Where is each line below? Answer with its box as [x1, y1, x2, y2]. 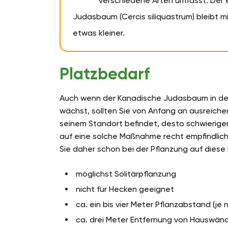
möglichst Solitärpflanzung [76, 169, 176, 179]
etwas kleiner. [73, 28, 125, 38]
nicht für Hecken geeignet [76, 184, 174, 194]
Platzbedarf [60, 64, 150, 84]
